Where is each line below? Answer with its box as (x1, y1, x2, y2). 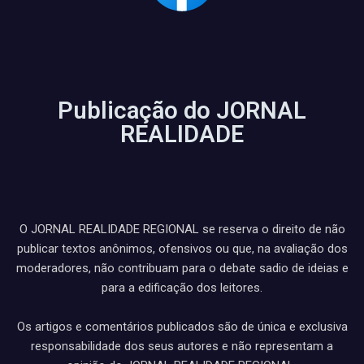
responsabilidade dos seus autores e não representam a (31, 339, 333, 353)
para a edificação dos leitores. (102, 280, 262, 295)
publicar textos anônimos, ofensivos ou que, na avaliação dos (16, 241, 348, 256)
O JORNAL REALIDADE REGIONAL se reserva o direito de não (19, 222, 345, 236)
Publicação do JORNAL (58, 97, 306, 124)
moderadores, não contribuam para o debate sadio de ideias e (15, 261, 349, 275)
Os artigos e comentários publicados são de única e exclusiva (16, 319, 348, 334)
